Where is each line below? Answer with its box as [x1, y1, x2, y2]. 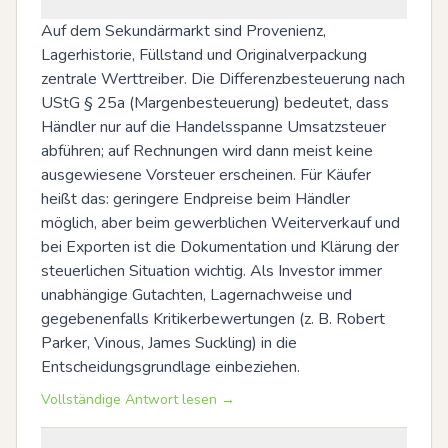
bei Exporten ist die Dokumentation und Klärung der [41, 236, 399, 258]
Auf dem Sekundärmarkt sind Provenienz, [41, 20, 326, 42]
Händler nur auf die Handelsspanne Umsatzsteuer [41, 116, 386, 138]
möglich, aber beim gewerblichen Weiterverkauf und [41, 212, 400, 234]
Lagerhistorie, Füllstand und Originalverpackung [41, 44, 367, 66]
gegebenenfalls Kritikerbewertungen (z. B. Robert [41, 308, 385, 330]
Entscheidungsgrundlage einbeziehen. [41, 356, 300, 378]
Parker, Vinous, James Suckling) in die [41, 332, 297, 354]
